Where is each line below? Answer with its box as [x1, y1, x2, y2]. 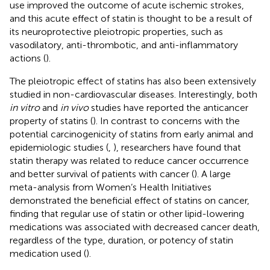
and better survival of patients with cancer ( [10, 168, 194, 180]
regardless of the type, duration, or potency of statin [10, 234, 233, 246]
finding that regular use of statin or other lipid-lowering [10, 207, 244, 219]
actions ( [10, 52, 46, 64]
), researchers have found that [113, 141, 241, 153]
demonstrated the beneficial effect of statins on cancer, [10, 194, 250, 206]
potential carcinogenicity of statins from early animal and [10, 128, 253, 140]
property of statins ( [10, 115, 93, 127]
